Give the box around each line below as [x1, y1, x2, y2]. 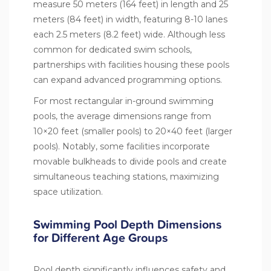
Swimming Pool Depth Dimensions [33, 215, 222, 233]
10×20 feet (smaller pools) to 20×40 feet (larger [33, 125, 232, 137]
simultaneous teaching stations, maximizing [33, 171, 219, 182]
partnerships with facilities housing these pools [33, 59, 229, 70]
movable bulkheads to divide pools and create [33, 155, 227, 167]
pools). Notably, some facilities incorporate [33, 140, 210, 152]
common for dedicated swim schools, [33, 44, 192, 55]
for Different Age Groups [33, 228, 168, 247]
